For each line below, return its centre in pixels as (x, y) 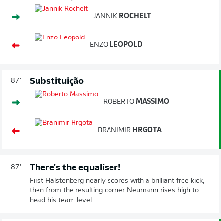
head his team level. (61, 200)
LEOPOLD (125, 45)
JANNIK (105, 16)
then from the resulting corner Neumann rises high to (114, 190)
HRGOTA (146, 130)
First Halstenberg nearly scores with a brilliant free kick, (117, 181)
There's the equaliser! (75, 168)
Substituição (57, 81)
